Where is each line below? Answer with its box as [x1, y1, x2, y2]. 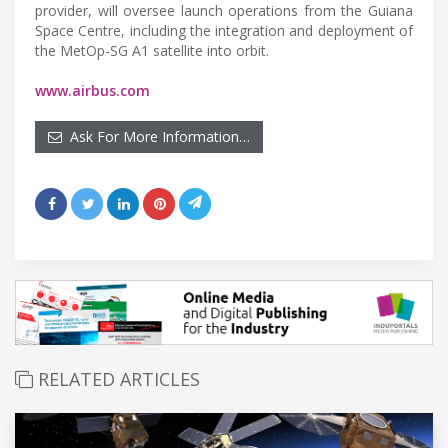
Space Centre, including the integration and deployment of [35, 21, 413, 41]
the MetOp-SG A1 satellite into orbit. [35, 41, 269, 61]
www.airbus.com [35, 81, 150, 101]
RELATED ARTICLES [33, 367, 200, 392]
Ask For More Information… [62, 127, 250, 147]
